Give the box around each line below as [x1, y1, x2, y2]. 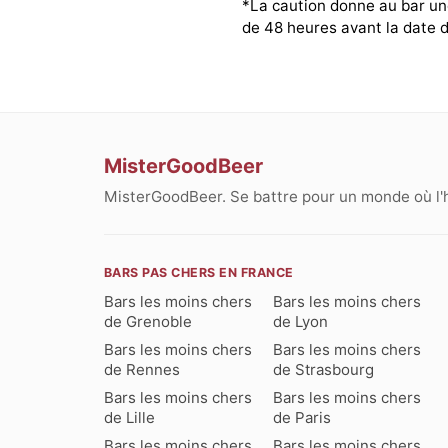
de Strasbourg [273, 359, 375, 379]
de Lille [104, 407, 155, 427]
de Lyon [273, 311, 329, 331]
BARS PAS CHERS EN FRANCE [104, 264, 294, 280]
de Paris [273, 407, 332, 427]
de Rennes [104, 359, 180, 379]
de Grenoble [104, 311, 192, 331]
